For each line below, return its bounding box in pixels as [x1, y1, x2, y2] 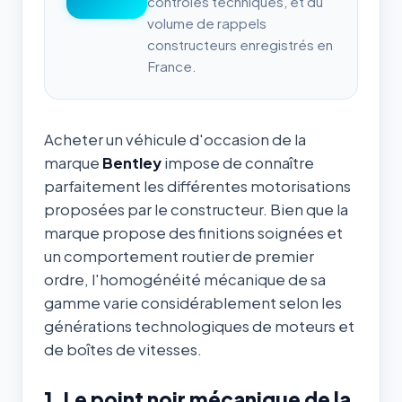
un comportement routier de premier [44, 246, 314, 266]
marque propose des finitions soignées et [44, 223, 343, 242]
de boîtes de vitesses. [44, 339, 202, 359]
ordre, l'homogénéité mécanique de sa [44, 269, 326, 289]
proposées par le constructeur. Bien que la [44, 199, 348, 219]
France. [147, 57, 197, 74]
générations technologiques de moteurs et [44, 316, 354, 336]
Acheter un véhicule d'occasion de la [44, 129, 306, 149]
